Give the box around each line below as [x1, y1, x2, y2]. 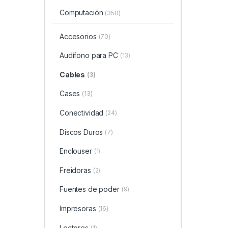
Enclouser [59, 147, 92, 156]
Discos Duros [59, 127, 103, 136]
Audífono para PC [59, 51, 118, 60]
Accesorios [59, 32, 97, 41]
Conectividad [59, 108, 104, 118]
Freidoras [59, 165, 91, 175]
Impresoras [59, 204, 96, 213]
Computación [59, 8, 105, 17]
